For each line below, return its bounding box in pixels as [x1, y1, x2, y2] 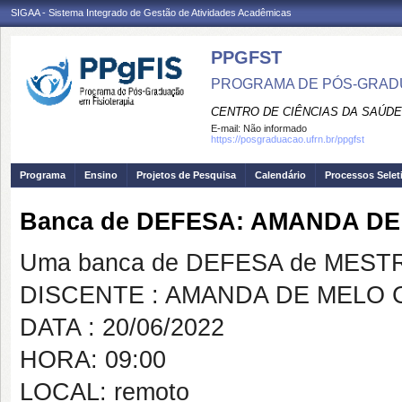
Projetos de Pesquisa [136, 170, 236, 180]
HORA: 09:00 [20, 346, 166, 373]
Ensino [84, 170, 118, 180]
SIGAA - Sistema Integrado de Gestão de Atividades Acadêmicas [11, 7, 292, 18]
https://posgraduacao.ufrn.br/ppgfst [211, 134, 364, 144]
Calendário [255, 170, 306, 180]
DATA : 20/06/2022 [20, 314, 224, 341]
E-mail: [211, 123, 243, 134]
